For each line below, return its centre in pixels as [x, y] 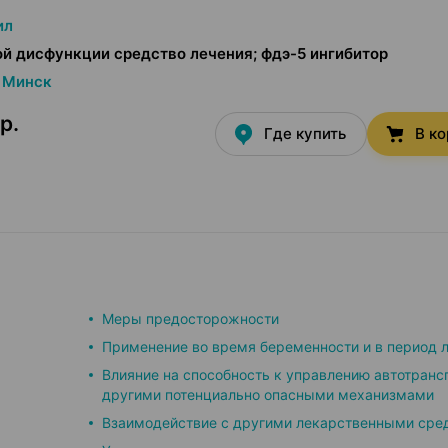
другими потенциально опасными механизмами [268, 394]
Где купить [305, 133]
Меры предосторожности [190, 318]
